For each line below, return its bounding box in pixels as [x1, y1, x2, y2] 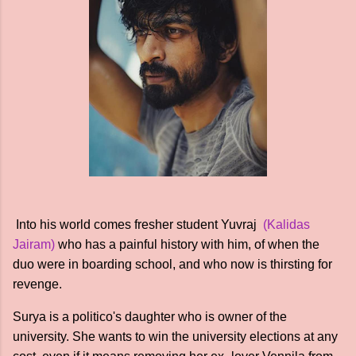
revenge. [13, 277, 62, 291]
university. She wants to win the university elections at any [13, 330, 338, 343]
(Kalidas [263, 218, 310, 231]
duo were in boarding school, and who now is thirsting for [13, 257, 332, 271]
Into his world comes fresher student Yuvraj [13, 218, 263, 231]
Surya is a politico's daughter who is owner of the [13, 310, 287, 323]
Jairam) [13, 238, 55, 251]
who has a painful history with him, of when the [55, 238, 319, 251]
